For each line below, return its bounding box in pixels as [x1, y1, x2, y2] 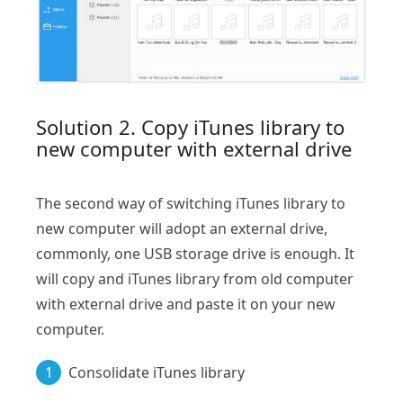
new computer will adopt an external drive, [36, 218, 327, 238]
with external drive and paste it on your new [36, 293, 336, 314]
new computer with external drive [36, 134, 352, 162]
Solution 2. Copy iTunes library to [36, 112, 345, 140]
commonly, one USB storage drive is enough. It [36, 243, 354, 264]
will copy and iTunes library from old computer [36, 268, 354, 289]
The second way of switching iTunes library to [36, 193, 345, 213]
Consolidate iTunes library [68, 362, 245, 382]
